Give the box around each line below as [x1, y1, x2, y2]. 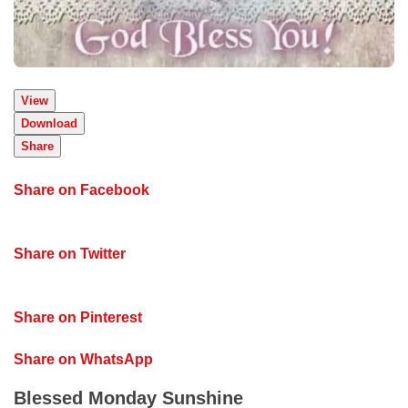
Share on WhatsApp [14, 352, 153, 368]
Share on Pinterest [14, 310, 142, 326]
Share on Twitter [14, 246, 126, 262]
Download [21, 117, 77, 131]
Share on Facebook [14, 182, 149, 199]
